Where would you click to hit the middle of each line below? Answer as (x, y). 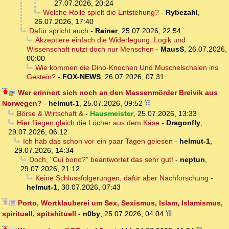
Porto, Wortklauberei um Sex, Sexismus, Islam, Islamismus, (120, 203)
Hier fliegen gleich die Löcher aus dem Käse (88, 123)
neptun (192, 160)
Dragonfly (183, 123)
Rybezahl (181, 13)
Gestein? (41, 77)
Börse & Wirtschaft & (50, 114)
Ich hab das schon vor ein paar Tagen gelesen (98, 141)
